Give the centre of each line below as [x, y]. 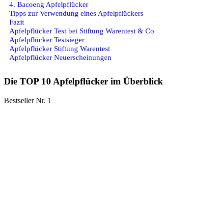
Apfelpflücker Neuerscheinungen [60, 57]
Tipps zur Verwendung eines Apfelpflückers [76, 13]
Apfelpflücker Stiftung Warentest [60, 48]
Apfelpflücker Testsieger [47, 39]
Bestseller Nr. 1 [28, 100]
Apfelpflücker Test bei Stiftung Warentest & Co [82, 30]
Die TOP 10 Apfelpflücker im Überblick [83, 82]
